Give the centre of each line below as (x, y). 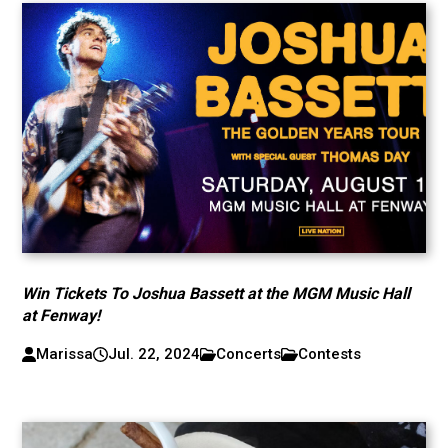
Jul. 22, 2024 (153, 354)
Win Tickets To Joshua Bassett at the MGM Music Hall (216, 293)
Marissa (64, 354)
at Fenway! (61, 315)
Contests (330, 354)
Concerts (249, 354)
